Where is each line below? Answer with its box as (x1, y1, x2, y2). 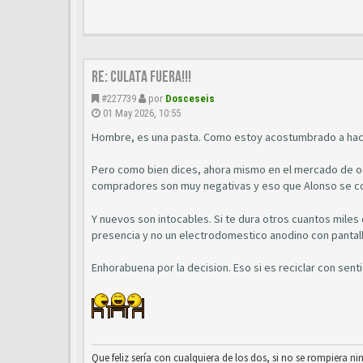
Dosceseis (165, 92, 215, 105)
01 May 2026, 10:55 (103, 106, 181, 119)
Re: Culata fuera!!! (92, 66, 191, 87)
